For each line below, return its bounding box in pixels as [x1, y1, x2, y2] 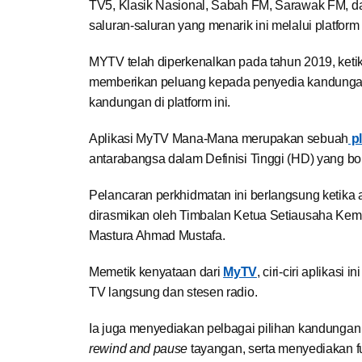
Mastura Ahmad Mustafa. [89, 228, 225, 242]
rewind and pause [89, 341, 188, 356]
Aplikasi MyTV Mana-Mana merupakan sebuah [89, 131, 348, 145]
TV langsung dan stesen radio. [89, 284, 258, 299]
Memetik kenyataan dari [89, 264, 224, 279]
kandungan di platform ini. [89, 95, 231, 109]
